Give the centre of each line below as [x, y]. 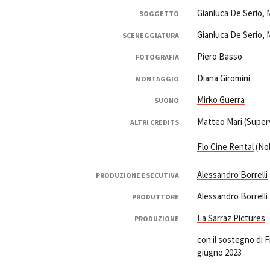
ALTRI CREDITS [154, 122]
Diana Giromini [223, 78]
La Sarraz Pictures [231, 218]
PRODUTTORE [155, 197]
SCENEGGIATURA [150, 36]
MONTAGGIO [157, 79]
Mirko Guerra [221, 100]
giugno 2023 [219, 253]
